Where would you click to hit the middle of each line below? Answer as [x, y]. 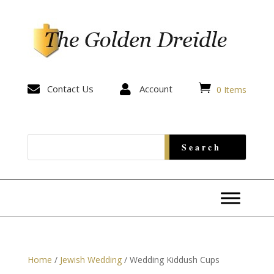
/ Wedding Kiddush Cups [170, 260]
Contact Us [70, 88]
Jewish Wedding [91, 260]
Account [156, 88]
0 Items [232, 90]
